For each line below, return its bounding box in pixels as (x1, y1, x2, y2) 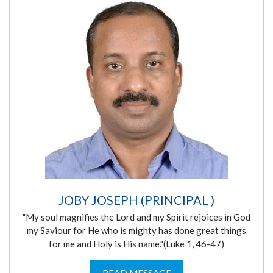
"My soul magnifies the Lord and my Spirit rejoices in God (23, 211, 250, 222)
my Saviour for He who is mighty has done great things (27, 224, 246, 236)
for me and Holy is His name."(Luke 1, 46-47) (49, 238, 224, 249)
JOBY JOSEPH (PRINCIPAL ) (58, 192, 214, 207)
